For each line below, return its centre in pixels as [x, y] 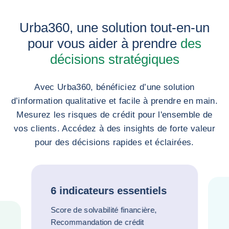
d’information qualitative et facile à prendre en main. [114, 101]
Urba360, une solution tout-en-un [114, 27]
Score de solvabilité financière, [104, 210]
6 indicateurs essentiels [108, 190]
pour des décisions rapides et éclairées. [114, 142]
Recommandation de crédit [97, 222]
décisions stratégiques [114, 59]
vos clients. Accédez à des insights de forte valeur [114, 128]
